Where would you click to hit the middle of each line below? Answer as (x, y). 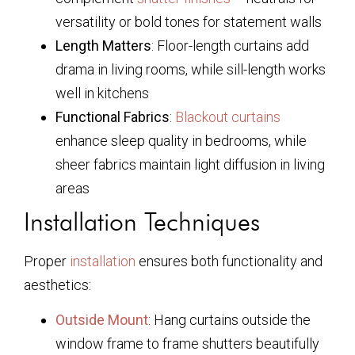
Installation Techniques (142, 221)
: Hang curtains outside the (229, 320)
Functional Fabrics (113, 116)
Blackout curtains (228, 116)
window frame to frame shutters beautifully (187, 344)
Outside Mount (102, 320)
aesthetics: (57, 284)
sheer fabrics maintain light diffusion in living (190, 164)
